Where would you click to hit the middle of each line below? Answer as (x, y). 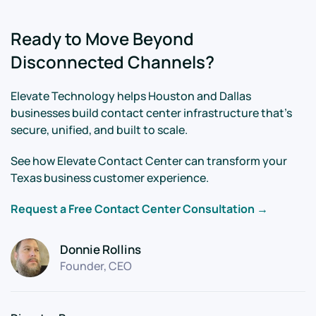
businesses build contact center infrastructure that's (151, 113)
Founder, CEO (96, 266)
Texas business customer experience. (110, 178)
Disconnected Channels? (113, 62)
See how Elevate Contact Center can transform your (149, 161)
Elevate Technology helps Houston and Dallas (131, 96)
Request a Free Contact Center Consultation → (139, 209)
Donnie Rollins (101, 249)
